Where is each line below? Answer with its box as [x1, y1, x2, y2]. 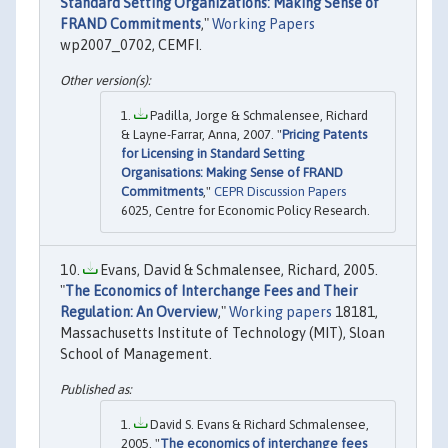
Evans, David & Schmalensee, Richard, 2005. [97, 261, 378, 278]
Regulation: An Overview [60, 303, 218, 320]
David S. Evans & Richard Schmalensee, [147, 417, 369, 433]
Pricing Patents [282, 126, 367, 142]
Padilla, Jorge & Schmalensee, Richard [147, 107, 368, 123]
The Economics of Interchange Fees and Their [65, 282, 358, 299]
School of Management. [60, 345, 212, 362]
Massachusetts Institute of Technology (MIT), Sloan [60, 324, 385, 341]
